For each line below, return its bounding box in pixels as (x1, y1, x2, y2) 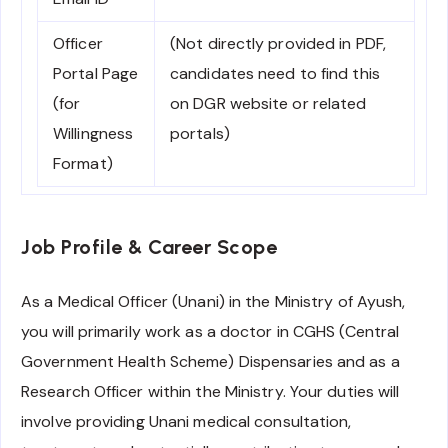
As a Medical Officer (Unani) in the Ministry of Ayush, (21, 291, 406, 313)
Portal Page (53, 63, 139, 85)
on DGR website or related (170, 93, 367, 115)
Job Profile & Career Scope (21, 235, 277, 260)
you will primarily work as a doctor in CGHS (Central (21, 321, 400, 343)
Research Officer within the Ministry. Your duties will (21, 381, 400, 403)
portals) (170, 123, 230, 145)
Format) (53, 153, 113, 175)
